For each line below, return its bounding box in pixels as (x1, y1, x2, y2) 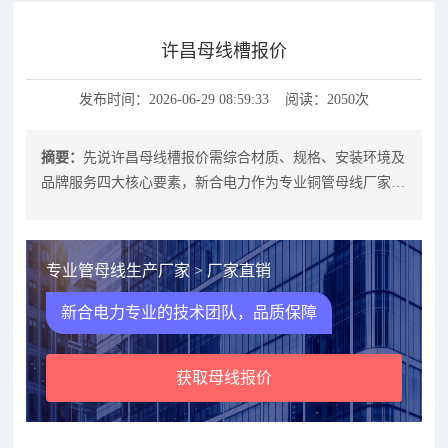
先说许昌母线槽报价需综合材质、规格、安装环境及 (83, 150, 406, 166)
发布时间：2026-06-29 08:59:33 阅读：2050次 (78, 92, 369, 108)
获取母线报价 (175, 369, 272, 387)
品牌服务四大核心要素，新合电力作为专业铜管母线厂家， (41, 175, 406, 191)
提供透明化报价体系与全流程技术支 (41, 200, 266, 216)
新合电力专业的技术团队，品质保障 (60, 304, 317, 322)
